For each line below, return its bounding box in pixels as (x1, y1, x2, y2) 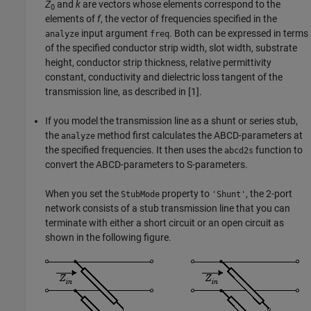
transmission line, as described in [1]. (45, 86, 202, 98)
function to (253, 144, 303, 156)
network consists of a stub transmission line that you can (45, 203, 290, 215)
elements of (45, 13, 97, 25)
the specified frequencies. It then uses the (45, 144, 224, 156)
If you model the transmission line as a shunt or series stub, (45, 115, 298, 127)
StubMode (121, 190, 160, 200)
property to (160, 188, 212, 200)
